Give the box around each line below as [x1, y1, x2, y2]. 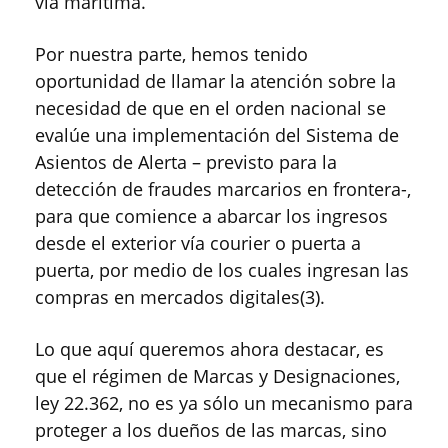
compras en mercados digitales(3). [35, 285, 325, 310]
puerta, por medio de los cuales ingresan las [35, 258, 409, 283]
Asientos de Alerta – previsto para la [35, 150, 337, 175]
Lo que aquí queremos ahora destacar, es [35, 337, 384, 362]
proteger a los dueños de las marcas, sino [35, 418, 387, 443]
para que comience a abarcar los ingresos [35, 204, 388, 229]
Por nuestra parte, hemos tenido [35, 42, 308, 67]
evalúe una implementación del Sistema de [35, 123, 399, 148]
